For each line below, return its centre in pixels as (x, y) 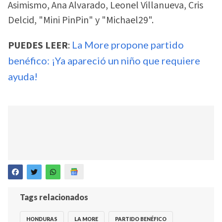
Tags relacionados (54, 197)
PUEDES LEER (38, 45)
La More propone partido (128, 44)
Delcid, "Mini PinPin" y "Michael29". (81, 21)
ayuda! (23, 76)
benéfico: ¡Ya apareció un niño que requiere (104, 60)
